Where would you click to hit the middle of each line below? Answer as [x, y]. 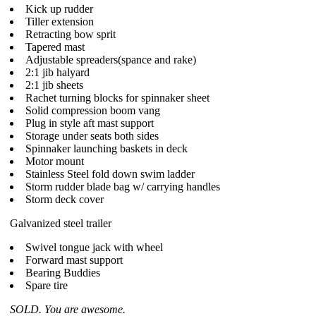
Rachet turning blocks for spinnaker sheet [117, 98]
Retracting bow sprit [71, 34]
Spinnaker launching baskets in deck [107, 148]
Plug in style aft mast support [90, 123]
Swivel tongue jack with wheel [94, 247]
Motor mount [55, 161]
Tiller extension [60, 22]
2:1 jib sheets [54, 85]
